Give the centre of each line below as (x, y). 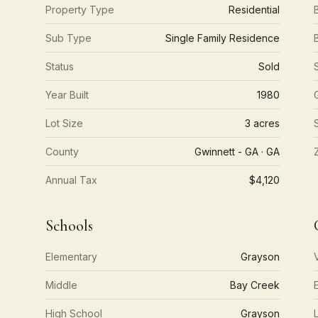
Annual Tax (71, 180)
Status (60, 66)
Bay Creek (255, 285)
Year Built (67, 95)
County (62, 152)
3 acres (263, 123)
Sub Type (68, 38)
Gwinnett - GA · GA (237, 152)
